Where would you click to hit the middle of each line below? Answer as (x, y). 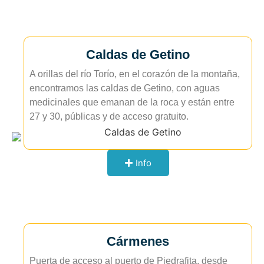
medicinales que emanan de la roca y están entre (132, 102)
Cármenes (138, 242)
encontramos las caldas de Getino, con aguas (125, 88)
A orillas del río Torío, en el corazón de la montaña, (135, 74)
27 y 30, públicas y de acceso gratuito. (109, 116)
